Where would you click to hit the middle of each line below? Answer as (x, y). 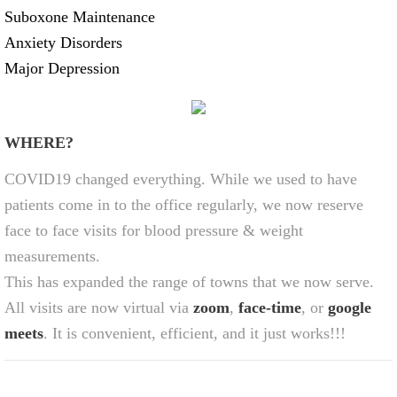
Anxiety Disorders (63, 43)
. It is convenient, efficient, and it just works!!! (195, 333)
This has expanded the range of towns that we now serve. (189, 282)
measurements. (52, 256)
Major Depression (62, 68)
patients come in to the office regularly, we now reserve (184, 205)
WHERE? (39, 143)
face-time (270, 307)
